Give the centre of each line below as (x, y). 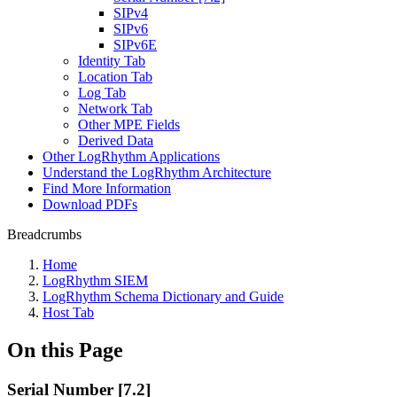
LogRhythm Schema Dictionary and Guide (163, 296)
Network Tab (115, 109)
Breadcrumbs (44, 234)
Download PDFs (90, 204)
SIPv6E (135, 45)
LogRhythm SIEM (95, 280)
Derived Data (116, 140)
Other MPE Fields (129, 125)
